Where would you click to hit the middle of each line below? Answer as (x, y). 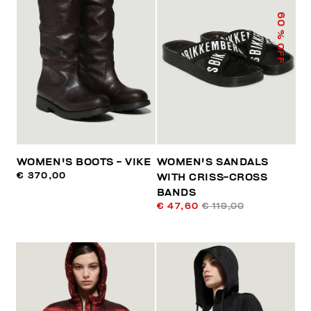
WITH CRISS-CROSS (212, 178)
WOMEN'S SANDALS (212, 162)
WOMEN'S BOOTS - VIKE (84, 162)
